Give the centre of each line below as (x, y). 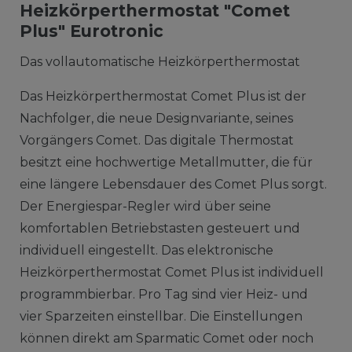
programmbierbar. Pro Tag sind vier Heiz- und (163, 294)
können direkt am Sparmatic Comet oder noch (166, 338)
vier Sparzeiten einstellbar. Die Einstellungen (161, 316)
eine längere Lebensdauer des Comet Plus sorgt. (173, 184)
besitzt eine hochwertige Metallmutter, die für (166, 162)
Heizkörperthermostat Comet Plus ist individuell (171, 272)
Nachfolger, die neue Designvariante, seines (156, 118)
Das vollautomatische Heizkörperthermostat (159, 61)
